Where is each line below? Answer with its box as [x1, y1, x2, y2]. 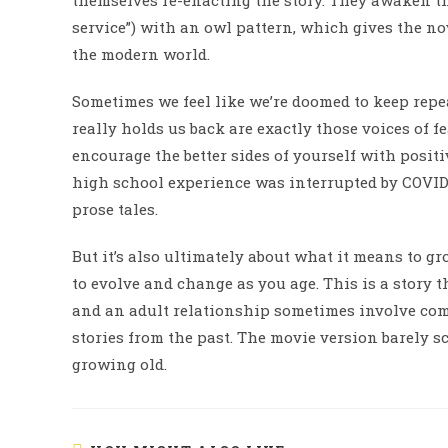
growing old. [72, 354, 167, 374]
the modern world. [72, 44, 210, 64]
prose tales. [72, 199, 158, 219]
